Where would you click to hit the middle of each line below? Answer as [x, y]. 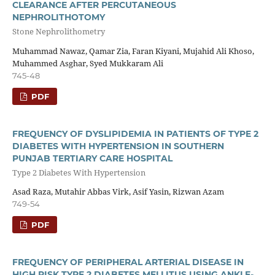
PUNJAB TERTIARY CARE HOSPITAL [92, 158]
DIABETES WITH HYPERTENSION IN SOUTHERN [118, 146]
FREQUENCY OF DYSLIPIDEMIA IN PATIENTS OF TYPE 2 [135, 134]
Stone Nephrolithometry [58, 32]
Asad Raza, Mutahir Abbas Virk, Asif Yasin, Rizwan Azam [118, 192]
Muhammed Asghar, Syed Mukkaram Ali [87, 63]
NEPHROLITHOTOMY [58, 17]
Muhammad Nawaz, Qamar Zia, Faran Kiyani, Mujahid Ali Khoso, [133, 51]
